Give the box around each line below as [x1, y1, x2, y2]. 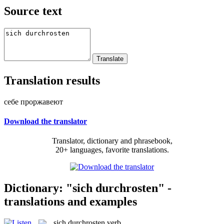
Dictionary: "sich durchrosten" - [4, 181, 171, 194]
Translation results [4, 73, 100, 87]
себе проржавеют [4, 97, 63, 106]
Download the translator [4, 116, 87, 125]
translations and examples [4, 194, 137, 208]
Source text [4, 4, 62, 17]
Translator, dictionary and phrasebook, [51, 136, 172, 145]
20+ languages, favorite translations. [55, 145, 169, 154]
